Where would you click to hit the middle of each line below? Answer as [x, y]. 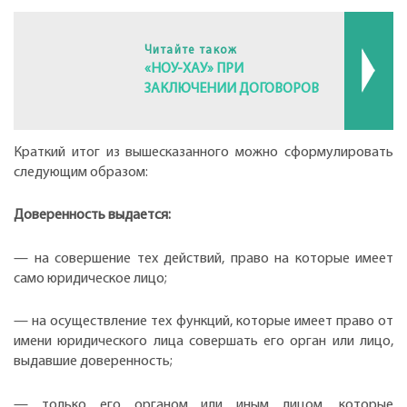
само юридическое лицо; [90, 278]
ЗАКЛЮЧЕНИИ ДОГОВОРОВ [231, 89]
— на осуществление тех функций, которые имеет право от [203, 322]
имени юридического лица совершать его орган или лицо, [203, 342]
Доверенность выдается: [92, 216]
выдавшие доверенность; [93, 362]
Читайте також [191, 50]
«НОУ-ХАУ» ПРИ [194, 69]
